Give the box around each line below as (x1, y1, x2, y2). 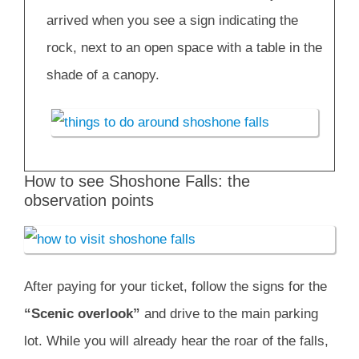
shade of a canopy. (46, 67, 159, 83)
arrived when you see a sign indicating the (46, 12, 298, 28)
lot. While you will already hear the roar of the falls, (24, 333, 329, 349)
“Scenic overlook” (24, 306, 140, 322)
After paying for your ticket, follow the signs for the (24, 279, 327, 295)
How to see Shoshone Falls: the (24, 171, 250, 190)
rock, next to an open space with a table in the (46, 39, 322, 55)
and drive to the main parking (140, 306, 318, 322)
